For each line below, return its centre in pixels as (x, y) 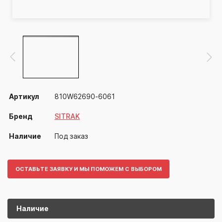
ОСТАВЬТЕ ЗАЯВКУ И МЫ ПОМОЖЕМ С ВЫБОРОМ (88, 169)
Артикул (24, 96)
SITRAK (67, 116)
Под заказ (71, 136)
